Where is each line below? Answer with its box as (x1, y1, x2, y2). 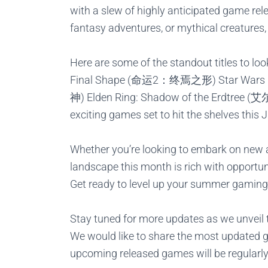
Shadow (141, 90, 179, 103)
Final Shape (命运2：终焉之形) (70, 73, 216, 86)
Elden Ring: (87, 90, 141, 103)
